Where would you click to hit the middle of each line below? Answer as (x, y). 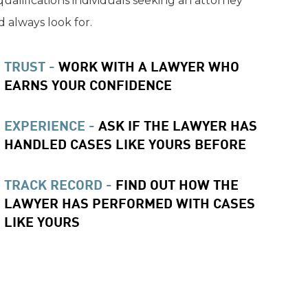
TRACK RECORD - (60, 183)
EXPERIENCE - (51, 124)
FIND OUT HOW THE (177, 183)
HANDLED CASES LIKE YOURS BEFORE (125, 142)
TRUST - (31, 65)
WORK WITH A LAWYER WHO (149, 65)
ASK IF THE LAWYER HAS (178, 124)
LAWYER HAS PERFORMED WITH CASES (130, 201)
